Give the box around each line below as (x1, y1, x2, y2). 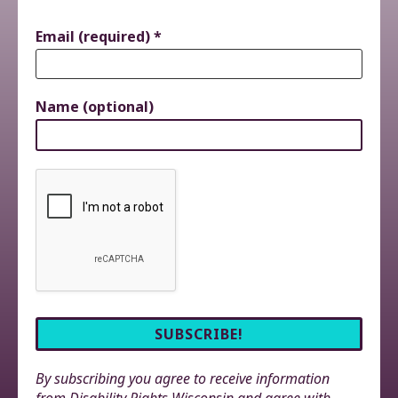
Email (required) (36, 27, 154, 47)
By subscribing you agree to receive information (36, 369, 330, 389)
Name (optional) (36, 97, 154, 117)
